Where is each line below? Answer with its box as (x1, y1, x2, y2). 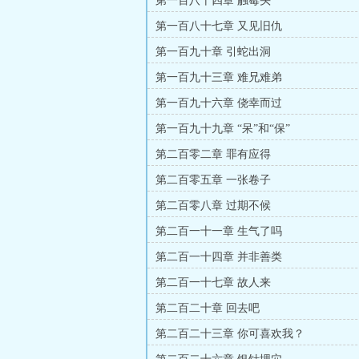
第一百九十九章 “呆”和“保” (155, 123, 290, 135)
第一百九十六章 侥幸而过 (155, 97, 282, 109)
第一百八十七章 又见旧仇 (155, 20, 282, 32)
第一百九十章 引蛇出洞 (155, 46, 271, 58)
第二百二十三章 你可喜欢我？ (155, 328, 305, 340)
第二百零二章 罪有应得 (155, 148, 271, 160)
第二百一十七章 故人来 (155, 276, 271, 288)
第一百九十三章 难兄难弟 (155, 71, 282, 83)
